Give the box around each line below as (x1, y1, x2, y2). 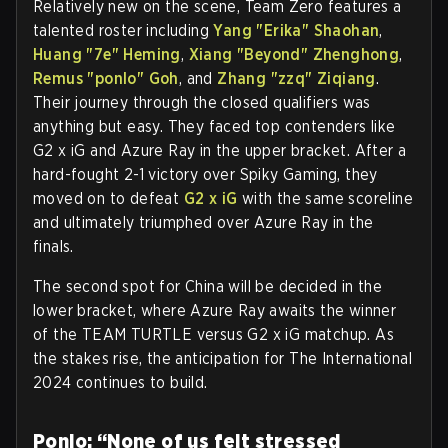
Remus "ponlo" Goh (33, 69, 179, 89)
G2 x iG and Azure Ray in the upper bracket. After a (33, 141, 407, 161)
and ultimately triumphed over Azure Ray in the (33, 213, 374, 233)
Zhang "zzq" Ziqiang (217, 69, 376, 89)
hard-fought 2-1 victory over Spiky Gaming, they (33, 165, 378, 185)
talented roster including (33, 21, 214, 41)
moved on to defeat (33, 189, 184, 209)
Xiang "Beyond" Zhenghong (188, 45, 400, 65)
